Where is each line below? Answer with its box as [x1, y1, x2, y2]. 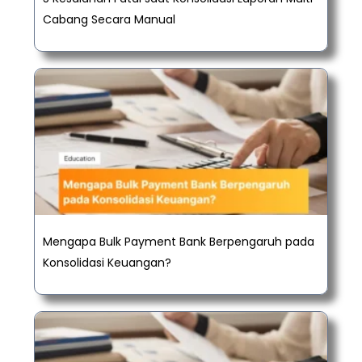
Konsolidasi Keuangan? [43, 255, 171, 271]
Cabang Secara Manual [43, 11, 175, 28]
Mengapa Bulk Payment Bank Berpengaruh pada [43, 234, 314, 250]
